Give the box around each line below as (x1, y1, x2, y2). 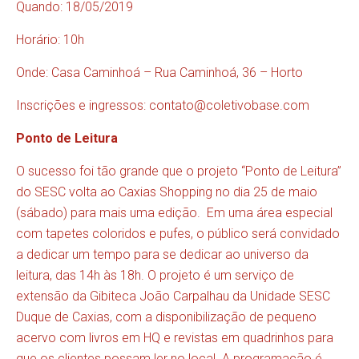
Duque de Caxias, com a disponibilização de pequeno (16, 309, 317, 325)
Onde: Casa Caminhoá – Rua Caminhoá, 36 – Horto (16, 65, 303, 81)
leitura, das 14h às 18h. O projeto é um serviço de (16, 268, 294, 284)
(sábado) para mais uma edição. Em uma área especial (16, 205, 333, 221)
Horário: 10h (16, 32, 84, 48)
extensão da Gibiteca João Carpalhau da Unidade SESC (16, 288, 330, 305)
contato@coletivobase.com (149, 98, 309, 114)
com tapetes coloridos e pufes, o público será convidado (16, 226, 340, 242)
